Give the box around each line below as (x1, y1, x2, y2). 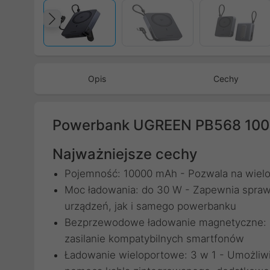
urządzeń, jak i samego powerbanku (64, 200, 236, 212)
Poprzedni (55, 20, 141, 42)
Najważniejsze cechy (52, 145, 197, 163)
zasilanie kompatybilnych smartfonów (64, 233, 244, 245)
